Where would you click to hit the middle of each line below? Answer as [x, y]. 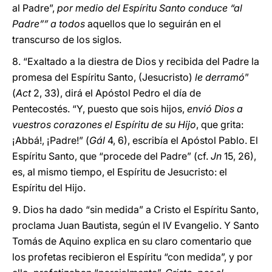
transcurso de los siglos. [67, 39]
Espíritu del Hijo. [49, 188]
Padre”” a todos [49, 24]
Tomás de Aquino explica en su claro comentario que [132, 241]
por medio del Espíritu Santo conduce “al [150, 8]
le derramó [220, 77]
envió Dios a [214, 109]
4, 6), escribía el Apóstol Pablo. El [182, 140]
